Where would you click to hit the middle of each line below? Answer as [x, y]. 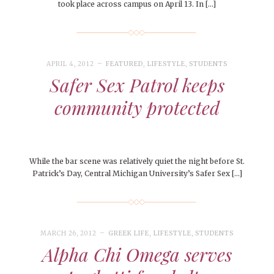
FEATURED [125, 64]
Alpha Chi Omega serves [137, 255]
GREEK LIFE [129, 234]
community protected [137, 108]
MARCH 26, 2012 [69, 234]
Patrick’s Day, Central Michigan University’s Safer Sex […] [137, 174]
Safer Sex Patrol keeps [137, 85]
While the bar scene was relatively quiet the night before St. [137, 161]
